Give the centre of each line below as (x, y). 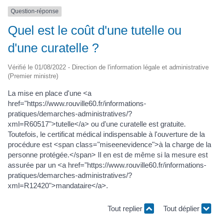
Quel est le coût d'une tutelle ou (95, 30)
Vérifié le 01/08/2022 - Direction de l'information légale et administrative (108, 67)
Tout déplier (182, 208)
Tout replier (126, 208)
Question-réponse (35, 11)
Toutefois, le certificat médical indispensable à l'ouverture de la (106, 134)
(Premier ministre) (33, 76)
